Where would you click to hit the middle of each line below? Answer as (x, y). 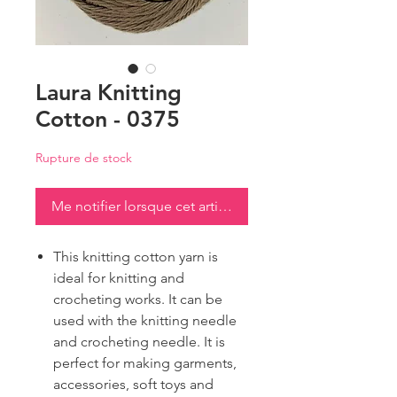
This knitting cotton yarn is (136, 257)
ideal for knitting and (119, 278)
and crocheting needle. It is (139, 342)
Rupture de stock (84, 158)
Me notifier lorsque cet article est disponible (191, 206)
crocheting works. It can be (138, 300)
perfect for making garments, (145, 363)
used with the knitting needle (145, 321)
